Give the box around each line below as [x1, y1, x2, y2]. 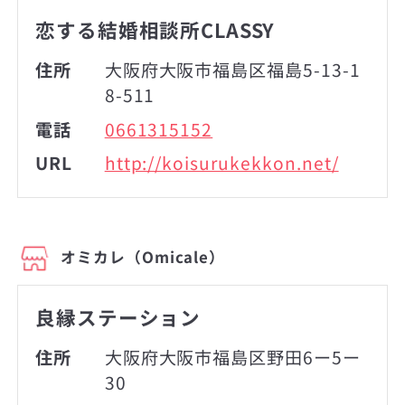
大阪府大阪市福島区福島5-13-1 [104, 57, 361, 83]
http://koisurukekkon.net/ [104, 150, 339, 176]
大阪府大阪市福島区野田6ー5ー [104, 344, 362, 371]
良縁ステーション [35, 302, 202, 331]
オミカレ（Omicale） [60, 245, 226, 268]
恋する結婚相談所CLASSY [35, 15, 275, 43]
